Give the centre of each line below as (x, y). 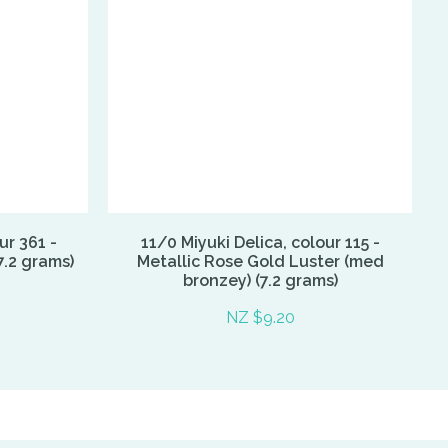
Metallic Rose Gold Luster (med (260, 261)
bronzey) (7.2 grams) (260, 280)
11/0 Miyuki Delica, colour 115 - (260, 242)
